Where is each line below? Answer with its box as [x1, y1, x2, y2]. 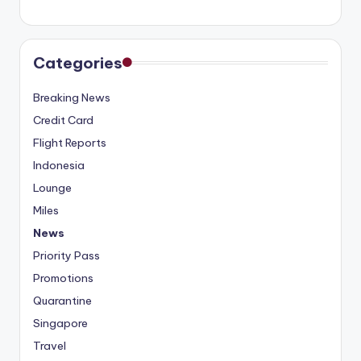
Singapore [33, 315, 88, 330]
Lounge [33, 180, 72, 195]
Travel [33, 338, 66, 353]
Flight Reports [33, 135, 106, 150]
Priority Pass [33, 247, 100, 263]
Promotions [33, 270, 93, 285]
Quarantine [33, 293, 92, 308]
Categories [33, 52, 122, 73]
